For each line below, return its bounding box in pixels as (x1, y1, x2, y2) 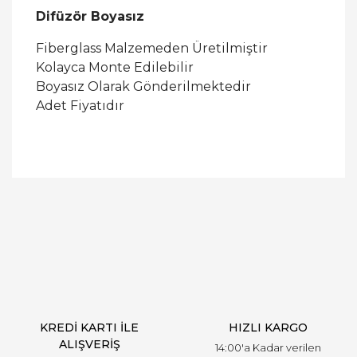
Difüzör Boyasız (36, 9, 144, 24)
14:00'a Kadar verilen (214, 341, 321, 354)
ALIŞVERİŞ (58, 337, 120, 351)
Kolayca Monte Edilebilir (36, 60, 194, 75)
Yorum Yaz (154, 219, 203, 231)
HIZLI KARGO (228, 320, 308, 335)
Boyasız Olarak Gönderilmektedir (36, 79, 251, 94)
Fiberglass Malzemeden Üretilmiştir (36, 41, 268, 56)
